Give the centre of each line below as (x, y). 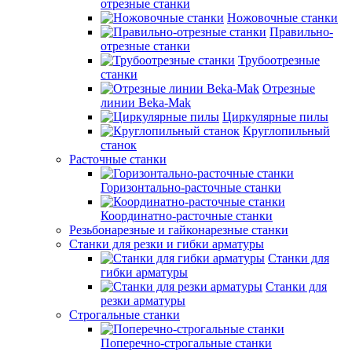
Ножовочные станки (282, 18)
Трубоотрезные (279, 60)
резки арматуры (143, 301)
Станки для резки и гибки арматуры (167, 244)
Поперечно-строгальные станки (186, 343)
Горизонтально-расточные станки (191, 187)
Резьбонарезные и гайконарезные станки (179, 230)
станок (119, 145)
